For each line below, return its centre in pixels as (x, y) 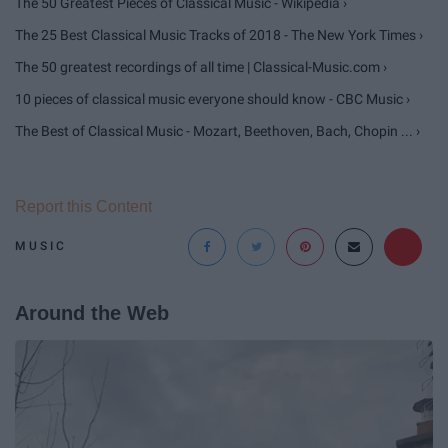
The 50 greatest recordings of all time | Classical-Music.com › (201, 66)
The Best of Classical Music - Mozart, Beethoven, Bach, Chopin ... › (217, 130)
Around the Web (92, 312)
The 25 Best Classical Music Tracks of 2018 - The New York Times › (219, 34)
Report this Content (83, 206)
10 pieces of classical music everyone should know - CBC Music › (212, 98)
